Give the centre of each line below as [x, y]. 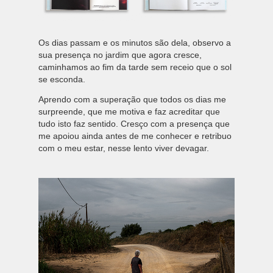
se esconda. [62, 79]
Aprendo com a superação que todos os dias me [132, 99]
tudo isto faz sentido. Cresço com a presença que [134, 123]
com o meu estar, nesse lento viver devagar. [123, 148]
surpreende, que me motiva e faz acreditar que [129, 111]
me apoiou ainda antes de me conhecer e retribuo [135, 136]
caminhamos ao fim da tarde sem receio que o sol [135, 67]
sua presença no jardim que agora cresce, [120, 55]
